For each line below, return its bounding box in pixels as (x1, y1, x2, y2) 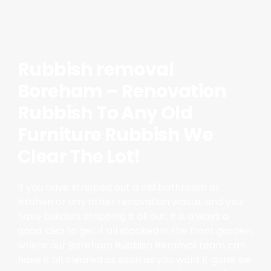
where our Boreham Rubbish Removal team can (17, 238, 246, 253)
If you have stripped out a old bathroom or (17, 180, 220, 195)
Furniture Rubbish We (17, 122, 213, 148)
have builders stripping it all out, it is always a (17, 209, 229, 224)
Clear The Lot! (17, 144, 141, 170)
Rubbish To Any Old (17, 100, 193, 126)
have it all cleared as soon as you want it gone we (17, 253, 252, 267)
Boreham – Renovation (17, 79, 226, 105)
